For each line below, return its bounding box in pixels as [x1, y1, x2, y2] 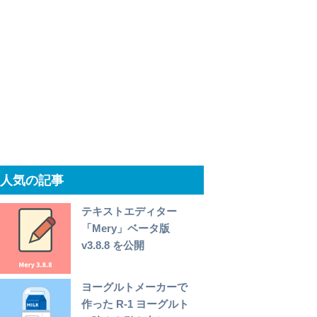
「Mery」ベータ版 [81, 222, 171, 235]
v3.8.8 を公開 [81, 239, 145, 252]
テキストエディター [81, 205, 178, 218]
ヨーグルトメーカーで [81, 281, 188, 294]
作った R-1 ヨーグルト [81, 298, 190, 311]
